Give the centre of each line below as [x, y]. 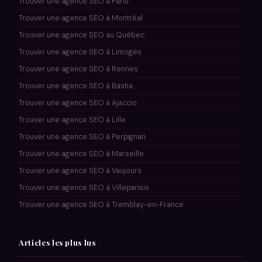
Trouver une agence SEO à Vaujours [80, 170]
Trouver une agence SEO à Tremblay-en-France [101, 204]
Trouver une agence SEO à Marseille [81, 154]
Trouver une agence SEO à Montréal [81, 18]
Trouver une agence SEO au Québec [82, 35]
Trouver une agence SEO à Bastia [76, 86]
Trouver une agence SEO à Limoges [80, 52]
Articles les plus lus [57, 242]
